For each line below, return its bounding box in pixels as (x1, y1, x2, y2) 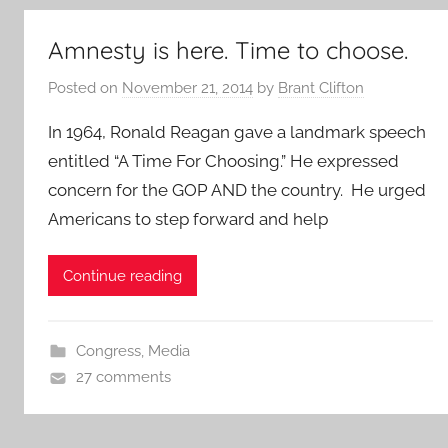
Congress (75, 342, 141, 360)
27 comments (75, 368, 171, 386)
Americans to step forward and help (48, 208, 328, 229)
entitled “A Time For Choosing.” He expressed (48, 150, 399, 171)
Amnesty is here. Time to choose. (48, 35, 408, 66)
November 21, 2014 (122, 78, 253, 97)
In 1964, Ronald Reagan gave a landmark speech (48, 121, 426, 142)
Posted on (48, 78, 122, 97)
